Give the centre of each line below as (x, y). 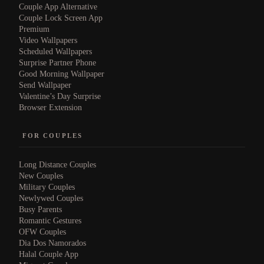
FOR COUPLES (52, 135)
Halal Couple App (49, 255)
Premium (34, 29)
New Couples (41, 176)
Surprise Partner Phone (57, 62)
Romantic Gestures (50, 221)
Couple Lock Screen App (61, 18)
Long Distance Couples (57, 165)
